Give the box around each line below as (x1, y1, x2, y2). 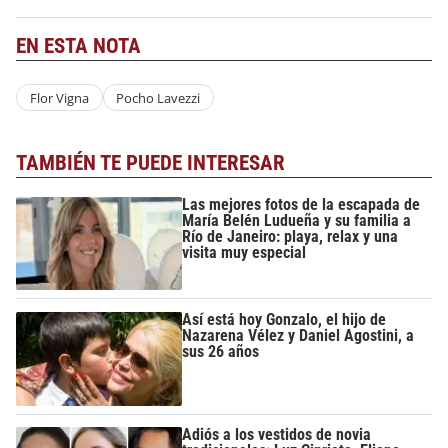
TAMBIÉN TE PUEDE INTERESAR (16, 151, 285, 176)
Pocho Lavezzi (116, 88, 201, 107)
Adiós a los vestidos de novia (182, 425, 372, 445)
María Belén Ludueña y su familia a (182, 210, 412, 230)
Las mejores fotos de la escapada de (182, 194, 421, 214)
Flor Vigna (29, 88, 89, 107)
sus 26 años (182, 341, 260, 361)
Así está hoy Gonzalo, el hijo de (182, 309, 387, 329)
